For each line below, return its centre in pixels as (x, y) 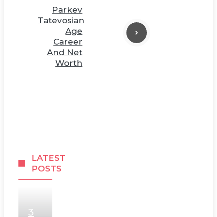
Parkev (67, 9)
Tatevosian (61, 20)
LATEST (49, 158)
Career (68, 41)
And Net (65, 52)
